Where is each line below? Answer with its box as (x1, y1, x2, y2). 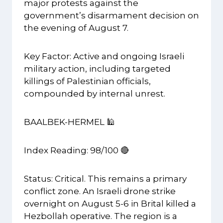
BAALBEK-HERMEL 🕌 (24, 117, 115, 127)
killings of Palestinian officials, (24, 76, 151, 87)
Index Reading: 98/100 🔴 (24, 145, 129, 156)
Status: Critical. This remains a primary (24, 174, 187, 184)
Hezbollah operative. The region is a (24, 211, 177, 222)
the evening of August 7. (24, 23, 128, 33)
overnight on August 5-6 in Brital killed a (24, 199, 196, 209)
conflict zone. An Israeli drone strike (24, 186, 176, 197)
